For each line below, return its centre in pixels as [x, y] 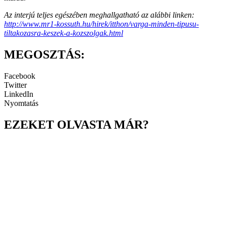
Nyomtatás [21, 103]
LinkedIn [19, 94]
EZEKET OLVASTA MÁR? [76, 124]
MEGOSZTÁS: [44, 55]
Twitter [15, 85]
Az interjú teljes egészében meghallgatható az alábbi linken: [99, 15]
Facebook [20, 76]
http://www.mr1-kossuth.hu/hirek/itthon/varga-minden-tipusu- [101, 24]
